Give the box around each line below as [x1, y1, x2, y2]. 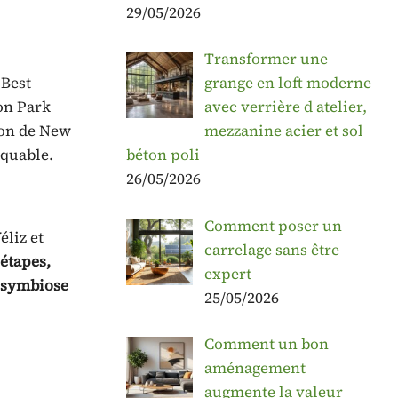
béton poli [126, 144, 200, 166]
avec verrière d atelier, [203, 96, 367, 118]
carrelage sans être [203, 238, 339, 260]
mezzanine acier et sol [203, 120, 363, 142]
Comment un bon [203, 333, 329, 355]
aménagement [203, 357, 306, 379]
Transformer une [203, 48, 328, 70]
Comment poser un [203, 214, 342, 236]
